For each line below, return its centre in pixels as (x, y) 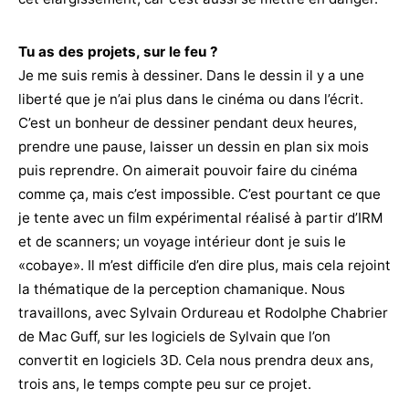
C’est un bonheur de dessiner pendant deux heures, (188, 122)
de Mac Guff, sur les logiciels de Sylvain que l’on (174, 336)
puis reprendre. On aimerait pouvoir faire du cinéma (188, 170)
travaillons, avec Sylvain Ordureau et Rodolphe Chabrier (203, 312)
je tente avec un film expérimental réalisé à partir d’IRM (201, 217)
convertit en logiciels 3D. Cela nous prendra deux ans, (196, 360)
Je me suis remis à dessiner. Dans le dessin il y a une (191, 75)
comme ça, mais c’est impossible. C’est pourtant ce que (199, 194)
